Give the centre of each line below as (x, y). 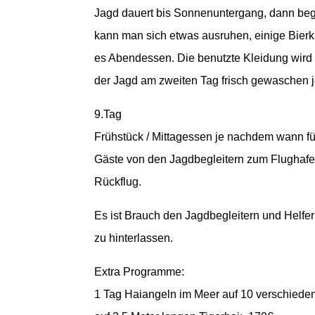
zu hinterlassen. (134, 238)
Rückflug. (118, 182)
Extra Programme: (140, 272)
